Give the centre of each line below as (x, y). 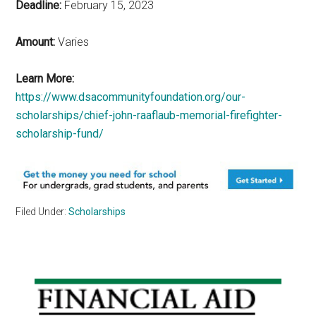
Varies (72, 42)
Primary (53, 290)
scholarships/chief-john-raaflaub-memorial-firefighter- (149, 115)
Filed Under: (42, 211)
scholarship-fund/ (60, 133)
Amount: (36, 42)
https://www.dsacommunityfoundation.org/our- (131, 97)
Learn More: (45, 78)
